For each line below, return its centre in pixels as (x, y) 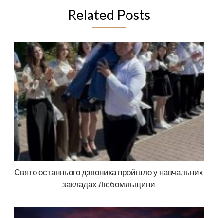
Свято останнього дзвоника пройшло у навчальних (109, 172)
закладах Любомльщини (109, 184)
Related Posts (109, 15)
